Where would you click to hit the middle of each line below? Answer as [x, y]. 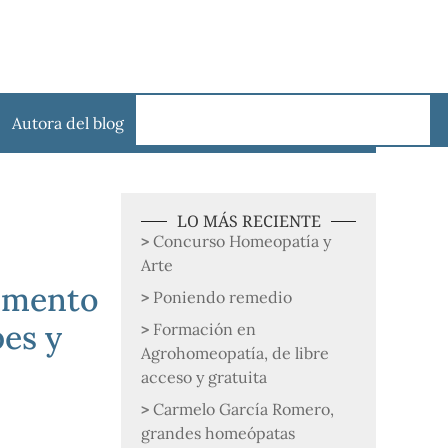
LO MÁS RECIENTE [248, 221]
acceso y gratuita [204, 377]
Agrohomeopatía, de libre [235, 353]
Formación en [205, 329]
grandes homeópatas [218, 433]
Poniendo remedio [223, 297]
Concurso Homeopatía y [242, 241]
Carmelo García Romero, [244, 409]
